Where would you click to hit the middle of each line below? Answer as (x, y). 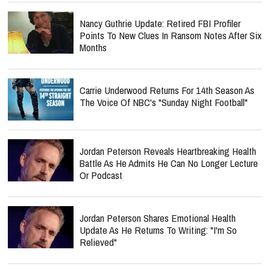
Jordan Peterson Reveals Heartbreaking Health (168, 151)
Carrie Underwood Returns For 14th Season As (167, 90)
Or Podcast (101, 175)
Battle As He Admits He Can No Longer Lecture (169, 163)
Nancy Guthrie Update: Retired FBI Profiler (160, 23)
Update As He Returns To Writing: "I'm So (158, 230)
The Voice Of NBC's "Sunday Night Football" (164, 102)
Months (93, 47)
